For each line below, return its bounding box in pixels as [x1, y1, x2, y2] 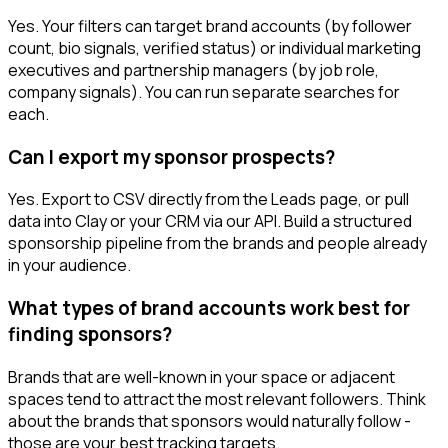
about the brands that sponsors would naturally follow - [8, 409, 411, 432]
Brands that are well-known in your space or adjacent [8, 365, 395, 388]
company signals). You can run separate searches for [8, 80, 400, 103]
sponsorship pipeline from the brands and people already [8, 232, 427, 255]
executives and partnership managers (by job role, [8, 58, 379, 81]
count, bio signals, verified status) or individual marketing [8, 36, 421, 59]
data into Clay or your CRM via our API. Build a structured [8, 210, 412, 233]
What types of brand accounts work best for [8, 295, 410, 321]
